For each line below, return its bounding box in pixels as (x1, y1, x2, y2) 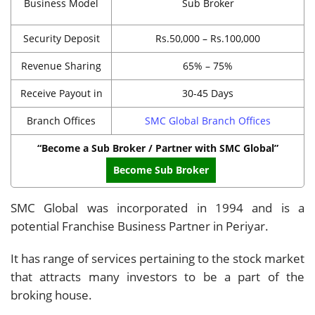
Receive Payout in (20, 86, 103, 100)
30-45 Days (182, 86, 233, 100)
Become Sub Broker (113, 162, 209, 176)
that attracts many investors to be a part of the (11, 268, 304, 285)
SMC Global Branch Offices (145, 113, 271, 127)
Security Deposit (22, 31, 100, 45)
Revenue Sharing (21, 58, 101, 72)
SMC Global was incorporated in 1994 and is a (11, 199, 304, 216)
